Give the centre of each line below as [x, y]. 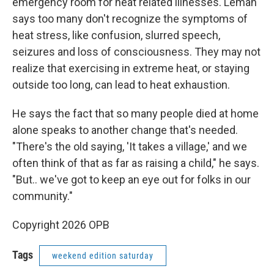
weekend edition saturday [103, 256]
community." [43, 196]
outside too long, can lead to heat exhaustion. [121, 85]
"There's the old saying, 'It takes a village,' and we [130, 146]
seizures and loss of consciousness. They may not [136, 52]
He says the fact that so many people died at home [135, 113]
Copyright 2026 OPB [61, 225]
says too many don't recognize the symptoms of [130, 19]
